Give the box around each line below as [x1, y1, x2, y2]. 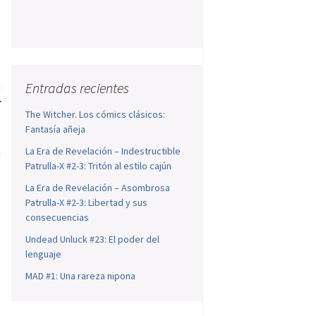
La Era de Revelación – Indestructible [25, 145, 181, 158]
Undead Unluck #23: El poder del [25, 233, 160, 246]
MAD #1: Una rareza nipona [25, 269, 136, 283]
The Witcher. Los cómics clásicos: [25, 108, 166, 121]
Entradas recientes [25, 79, 130, 97]
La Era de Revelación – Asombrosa [25, 181, 171, 195]
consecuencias [25, 211, 90, 224]
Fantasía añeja [25, 123, 86, 136]
